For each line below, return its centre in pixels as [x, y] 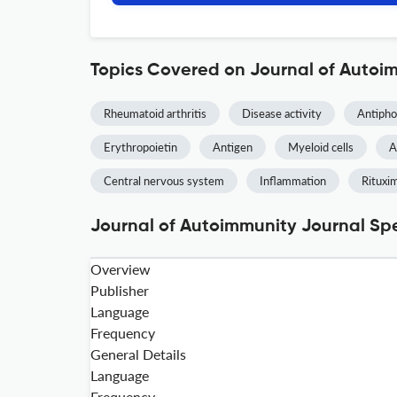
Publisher [120, 290]
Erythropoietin [140, 147]
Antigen [233, 147]
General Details [138, 354]
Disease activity [282, 113]
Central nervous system [164, 181]
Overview [121, 269]
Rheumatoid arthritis [155, 113]
